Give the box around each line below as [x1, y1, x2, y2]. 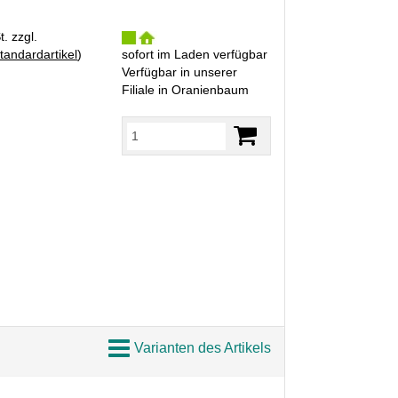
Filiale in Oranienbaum [121, 82, 249, 97]
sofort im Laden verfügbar [121, 46, 267, 61]
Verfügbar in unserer [121, 64, 237, 79]
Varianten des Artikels [134, 339, 271, 355]
